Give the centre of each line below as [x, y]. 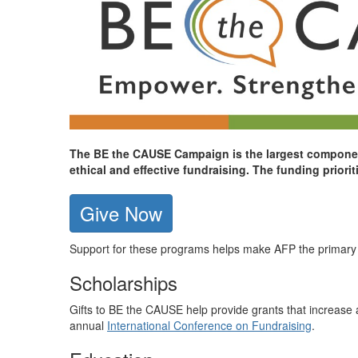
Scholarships [123, 283]
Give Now [121, 213]
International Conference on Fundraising [209, 326]
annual [87, 326]
